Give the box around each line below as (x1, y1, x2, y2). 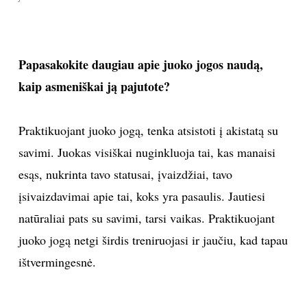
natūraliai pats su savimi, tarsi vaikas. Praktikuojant (18, 210, 275, 227)
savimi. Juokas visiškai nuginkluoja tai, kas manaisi (18, 144, 275, 161)
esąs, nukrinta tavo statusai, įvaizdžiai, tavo (18, 166, 232, 183)
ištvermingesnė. (18, 254, 96, 271)
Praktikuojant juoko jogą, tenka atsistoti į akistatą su (18, 122, 278, 139)
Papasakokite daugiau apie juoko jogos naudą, (18, 56, 263, 74)
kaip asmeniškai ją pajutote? (18, 77, 170, 96)
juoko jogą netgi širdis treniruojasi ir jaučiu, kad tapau (18, 232, 288, 249)
